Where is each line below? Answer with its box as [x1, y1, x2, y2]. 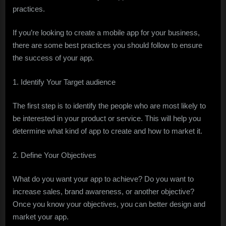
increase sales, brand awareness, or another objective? [13, 187, 194, 196]
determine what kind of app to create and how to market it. [13, 127, 202, 136]
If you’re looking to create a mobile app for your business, [13, 28, 200, 37]
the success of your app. [13, 53, 94, 63]
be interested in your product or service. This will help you [13, 114, 201, 123]
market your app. [13, 212, 69, 221]
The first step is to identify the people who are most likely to [13, 101, 206, 110]
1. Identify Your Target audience [13, 77, 116, 86]
